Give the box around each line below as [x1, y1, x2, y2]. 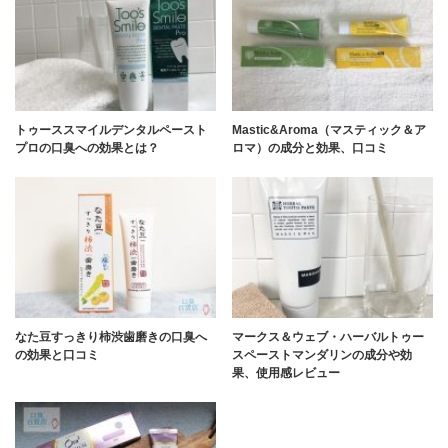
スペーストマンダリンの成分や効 [232, 347, 413, 362]
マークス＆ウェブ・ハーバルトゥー [232, 329, 425, 344]
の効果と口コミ [15, 347, 99, 362]
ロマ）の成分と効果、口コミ [232, 140, 389, 155]
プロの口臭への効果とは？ [15, 140, 159, 155]
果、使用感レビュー [232, 365, 341, 380]
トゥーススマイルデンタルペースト [15, 122, 207, 137]
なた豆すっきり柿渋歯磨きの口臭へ [15, 329, 207, 344]
